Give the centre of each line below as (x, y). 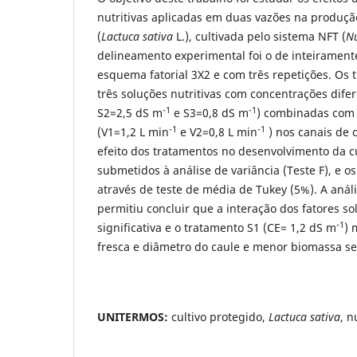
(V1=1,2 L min (133, 131)
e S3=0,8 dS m (210, 112)
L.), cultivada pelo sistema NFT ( (261, 36)
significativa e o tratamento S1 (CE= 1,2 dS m (217, 227)
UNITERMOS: (133, 316)
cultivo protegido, (218, 316)
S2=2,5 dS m (130, 112)
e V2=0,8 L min (217, 131)
